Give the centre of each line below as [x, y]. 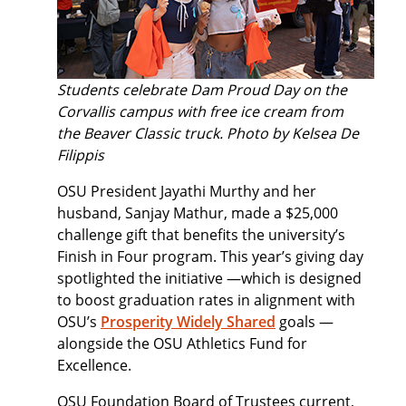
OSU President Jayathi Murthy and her [187, 191]
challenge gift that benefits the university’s [201, 235]
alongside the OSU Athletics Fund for [182, 343]
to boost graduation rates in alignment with [206, 300]
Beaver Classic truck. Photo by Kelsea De [221, 133]
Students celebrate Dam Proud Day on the [202, 90]
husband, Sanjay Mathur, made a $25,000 [198, 213]
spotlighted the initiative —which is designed [209, 278]
